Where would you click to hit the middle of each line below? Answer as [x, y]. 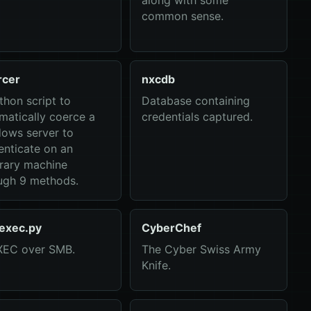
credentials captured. [197, 117]
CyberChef [171, 228]
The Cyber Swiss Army [201, 249]
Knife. [156, 265]
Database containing [195, 101]
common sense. [182, 16]
